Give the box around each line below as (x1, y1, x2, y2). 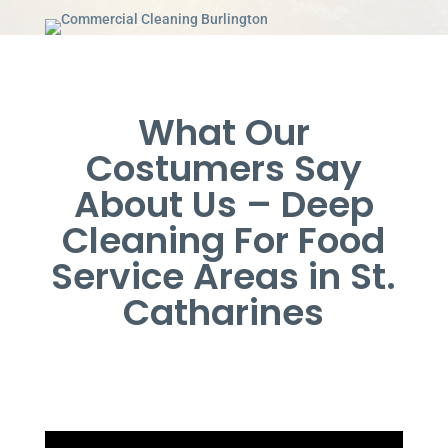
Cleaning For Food (62, 214, 386, 266)
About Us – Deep (73, 178, 374, 230)
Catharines (123, 286, 325, 338)
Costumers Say (85, 142, 362, 194)
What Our (137, 106, 310, 158)
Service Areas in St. (51, 250, 397, 302)
